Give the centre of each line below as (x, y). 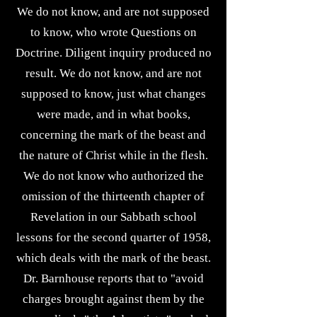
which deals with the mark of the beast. (113, 258)
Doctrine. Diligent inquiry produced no (113, 53)
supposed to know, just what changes (113, 94)
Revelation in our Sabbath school (113, 217)
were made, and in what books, (113, 114)
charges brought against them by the (113, 299)
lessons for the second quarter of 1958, (113, 237)
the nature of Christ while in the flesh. (113, 155)
